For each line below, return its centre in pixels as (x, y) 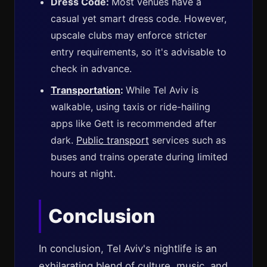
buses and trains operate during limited (139, 157)
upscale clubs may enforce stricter (129, 35)
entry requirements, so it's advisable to (139, 52)
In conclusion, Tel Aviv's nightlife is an (128, 249)
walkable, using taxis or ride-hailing (131, 107)
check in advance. (91, 69)
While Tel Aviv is (162, 90)
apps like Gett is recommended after (133, 123)
